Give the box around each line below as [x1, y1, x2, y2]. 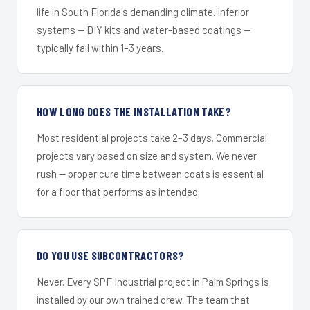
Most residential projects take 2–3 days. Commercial [37, 131, 267, 144]
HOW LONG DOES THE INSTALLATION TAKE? [37, 104, 232, 118]
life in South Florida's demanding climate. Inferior [37, 5, 249, 18]
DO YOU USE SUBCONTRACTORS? [37, 248, 185, 262]
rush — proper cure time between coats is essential [37, 167, 264, 180]
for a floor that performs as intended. [37, 185, 200, 198]
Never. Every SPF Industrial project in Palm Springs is [37, 275, 269, 288]
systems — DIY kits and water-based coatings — [37, 23, 250, 36]
